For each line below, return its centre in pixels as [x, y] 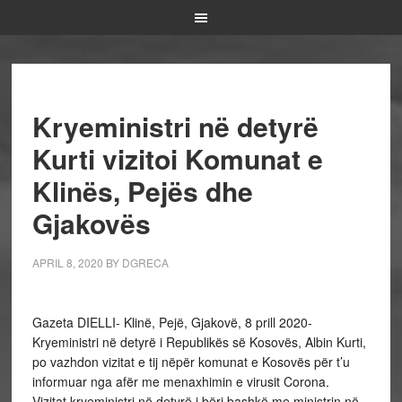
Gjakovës [91, 223]
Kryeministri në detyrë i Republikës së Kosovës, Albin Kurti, [199, 342]
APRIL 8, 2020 [67, 262]
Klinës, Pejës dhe [142, 191]
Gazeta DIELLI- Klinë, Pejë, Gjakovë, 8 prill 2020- [172, 322]
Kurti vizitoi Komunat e [177, 158]
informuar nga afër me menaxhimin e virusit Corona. [180, 381]
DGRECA [145, 262]
